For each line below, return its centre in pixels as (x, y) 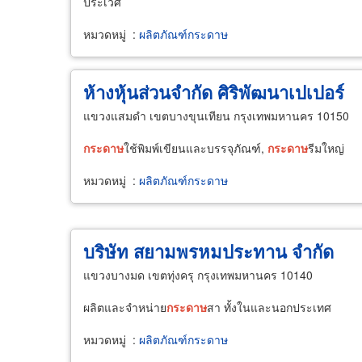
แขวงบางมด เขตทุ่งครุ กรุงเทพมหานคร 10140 (198, 275)
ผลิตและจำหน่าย (125, 307)
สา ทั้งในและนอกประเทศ (269, 307)
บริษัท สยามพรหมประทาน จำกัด (208, 251)
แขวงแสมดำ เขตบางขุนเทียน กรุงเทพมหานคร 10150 (216, 116)
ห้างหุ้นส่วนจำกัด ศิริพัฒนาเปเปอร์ (214, 92)
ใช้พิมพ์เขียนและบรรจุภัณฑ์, (196, 148)
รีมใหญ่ (326, 148)
